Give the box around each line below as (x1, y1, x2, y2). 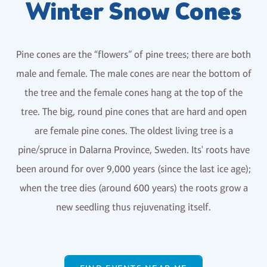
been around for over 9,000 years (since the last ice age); (16, 163, 251, 175)
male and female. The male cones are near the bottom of (15, 68, 252, 79)
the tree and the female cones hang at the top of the (24, 87, 243, 98)
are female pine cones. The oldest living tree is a (34, 125, 233, 136)
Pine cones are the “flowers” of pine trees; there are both (16, 49, 251, 60)
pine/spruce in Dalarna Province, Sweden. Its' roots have (17, 144, 250, 156)
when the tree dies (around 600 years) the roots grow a (19, 182, 248, 194)
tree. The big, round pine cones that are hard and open (20, 106, 247, 117)
